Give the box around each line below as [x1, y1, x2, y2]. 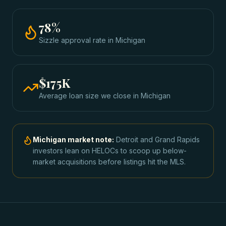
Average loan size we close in [39, 91, 141, 100]
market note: [66, 135, 114, 144]
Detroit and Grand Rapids [116, 135, 200, 144]
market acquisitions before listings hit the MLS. [33, 157, 186, 166]
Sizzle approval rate [39, 36, 106, 44]
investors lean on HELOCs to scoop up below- [33, 146, 187, 155]
